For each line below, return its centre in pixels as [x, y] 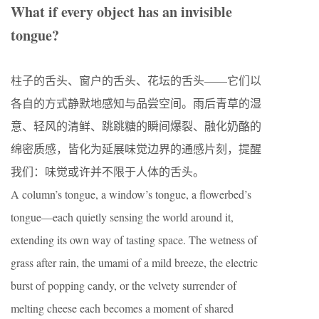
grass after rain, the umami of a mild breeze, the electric [134, 262]
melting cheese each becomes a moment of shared [122, 308]
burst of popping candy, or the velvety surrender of [124, 285]
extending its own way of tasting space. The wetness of [134, 240]
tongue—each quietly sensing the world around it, [122, 217]
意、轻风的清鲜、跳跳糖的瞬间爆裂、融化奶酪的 [136, 126]
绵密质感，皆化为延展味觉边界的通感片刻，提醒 [136, 148]
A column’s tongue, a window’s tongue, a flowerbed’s [131, 194]
